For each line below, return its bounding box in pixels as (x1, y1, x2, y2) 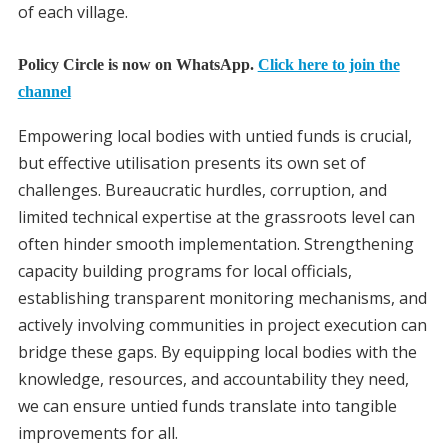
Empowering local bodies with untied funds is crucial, (17, 124, 412, 147)
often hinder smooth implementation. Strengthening (17, 232, 414, 255)
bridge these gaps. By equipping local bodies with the (17, 340, 417, 363)
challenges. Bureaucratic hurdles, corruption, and (17, 178, 387, 201)
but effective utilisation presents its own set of (17, 151, 366, 174)
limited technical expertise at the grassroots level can (17, 205, 415, 228)
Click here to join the (257, 56, 400, 74)
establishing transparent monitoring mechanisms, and (17, 286, 427, 309)
